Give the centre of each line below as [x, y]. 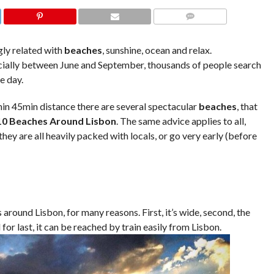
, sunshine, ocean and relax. [157, 50]
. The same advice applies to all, [181, 121]
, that [247, 106]
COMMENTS [193, 31]
